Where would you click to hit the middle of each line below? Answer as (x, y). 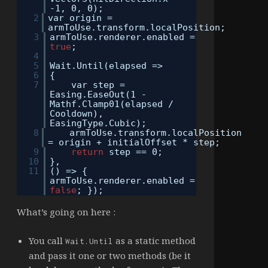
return (88, 152)
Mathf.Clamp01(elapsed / (112, 104)
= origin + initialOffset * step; (134, 143)
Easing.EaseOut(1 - (98, 95)
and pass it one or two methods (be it (109, 256)
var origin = (80, 18)
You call (47, 241)
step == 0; (136, 152)
